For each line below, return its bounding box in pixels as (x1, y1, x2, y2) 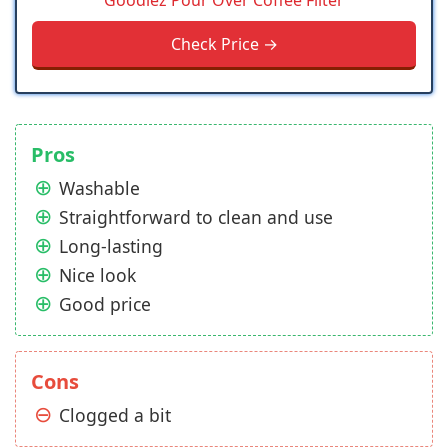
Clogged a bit (59, 403, 171, 428)
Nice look (59, 263, 136, 288)
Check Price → (170, 33, 278, 56)
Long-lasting (59, 234, 163, 259)
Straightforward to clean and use (59, 205, 333, 230)
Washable (59, 176, 140, 201)
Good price (59, 292, 151, 317)
